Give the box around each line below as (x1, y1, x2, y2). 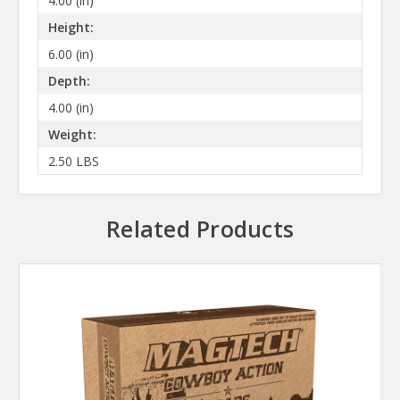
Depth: (47, 71, 90, 89)
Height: (47, 18, 94, 36)
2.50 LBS (47, 152, 99, 170)
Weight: (47, 125, 96, 143)
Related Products (106, 213, 294, 245)
